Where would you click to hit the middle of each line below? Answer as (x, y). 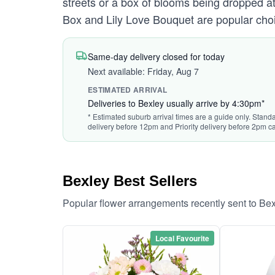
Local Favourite (182, 238)
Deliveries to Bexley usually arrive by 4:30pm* (176, 103)
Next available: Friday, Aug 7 (143, 71)
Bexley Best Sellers (130, 181)
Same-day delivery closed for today (156, 56)
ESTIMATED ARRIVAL (128, 90)
